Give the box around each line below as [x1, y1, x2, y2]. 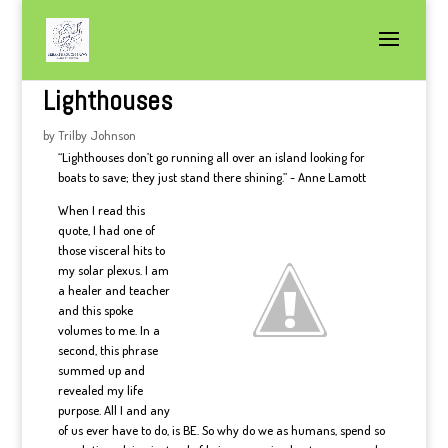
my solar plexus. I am [57, 262, 169, 278]
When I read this [57, 202, 145, 218]
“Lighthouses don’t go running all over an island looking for [57, 149, 365, 165]
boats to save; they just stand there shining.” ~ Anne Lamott [57, 169, 366, 185]
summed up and [57, 362, 145, 378]
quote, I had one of [57, 222, 155, 238]
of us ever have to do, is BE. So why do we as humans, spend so [57, 422, 385, 438]
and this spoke [57, 302, 133, 318]
